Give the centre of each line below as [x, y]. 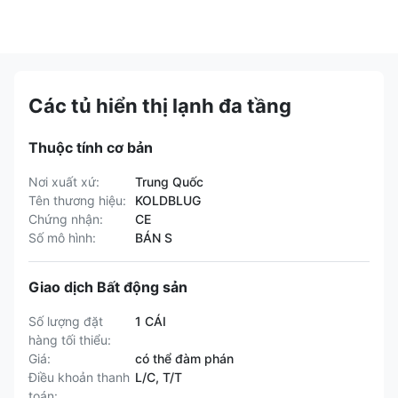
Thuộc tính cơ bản [91, 147]
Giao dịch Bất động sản [108, 287]
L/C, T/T [159, 377]
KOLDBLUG [168, 200]
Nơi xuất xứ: [64, 182]
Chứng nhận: [66, 219]
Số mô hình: [62, 238]
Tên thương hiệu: [77, 200]
